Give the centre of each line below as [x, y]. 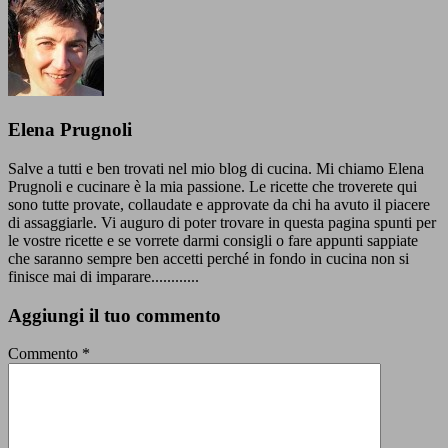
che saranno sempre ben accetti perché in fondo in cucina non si [208, 258]
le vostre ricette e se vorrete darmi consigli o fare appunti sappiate [213, 240]
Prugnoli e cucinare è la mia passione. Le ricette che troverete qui [212, 186]
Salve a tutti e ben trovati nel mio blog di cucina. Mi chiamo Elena [216, 168]
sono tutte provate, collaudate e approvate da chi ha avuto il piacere [219, 204]
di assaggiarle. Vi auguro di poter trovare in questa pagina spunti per [222, 222]
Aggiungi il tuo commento [114, 315]
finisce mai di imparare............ [103, 276]
